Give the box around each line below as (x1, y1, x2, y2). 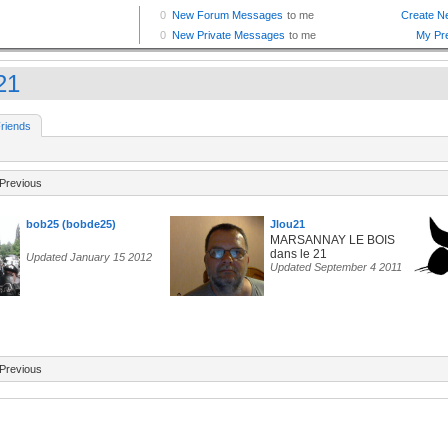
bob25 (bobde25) (26, 218, 116, 231)
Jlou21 (270, 218, 305, 231)
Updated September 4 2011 (270, 261, 402, 274)
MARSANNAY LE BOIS (270, 233, 395, 248)
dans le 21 (270, 247, 327, 262)
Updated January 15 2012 (26, 251, 152, 264)
